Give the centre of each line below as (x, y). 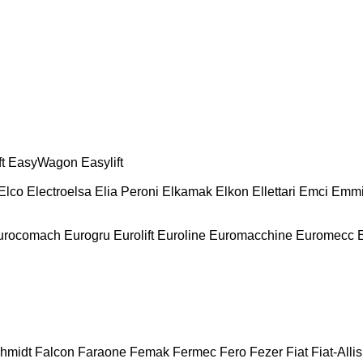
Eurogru (87, 235)
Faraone (102, 352)
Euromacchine (251, 235)
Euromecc (325, 235)
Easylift (102, 162)
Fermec (194, 352)
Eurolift (134, 235)
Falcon (55, 352)
